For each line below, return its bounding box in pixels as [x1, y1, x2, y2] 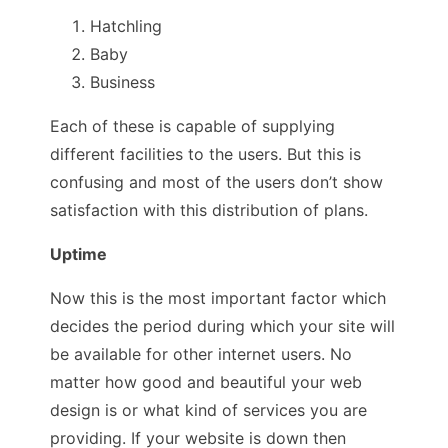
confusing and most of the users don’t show [50, 171, 383, 192]
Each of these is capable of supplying [50, 115, 335, 136]
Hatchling [90, 15, 162, 36]
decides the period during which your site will [50, 315, 395, 336]
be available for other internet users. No [50, 343, 352, 364]
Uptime [50, 243, 107, 264]
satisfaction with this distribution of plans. [50, 199, 368, 220]
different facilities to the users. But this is [50, 143, 361, 164]
